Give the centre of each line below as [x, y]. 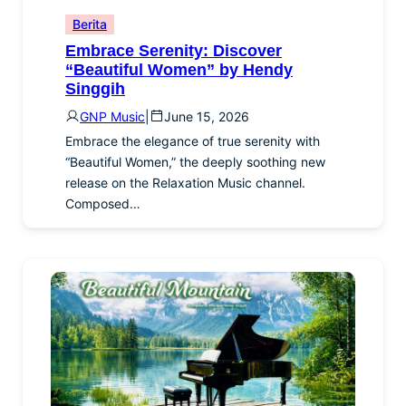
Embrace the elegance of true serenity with [193, 140]
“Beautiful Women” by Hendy [179, 69]
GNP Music [112, 116]
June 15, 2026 [207, 116]
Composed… [103, 203]
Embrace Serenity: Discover [174, 50]
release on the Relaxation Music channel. [185, 182]
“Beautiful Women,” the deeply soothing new [195, 161]
